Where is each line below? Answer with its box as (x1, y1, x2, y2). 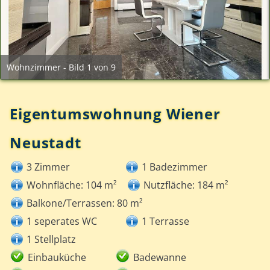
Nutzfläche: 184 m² (143, 178, 229, 192)
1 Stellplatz (27, 233, 77, 246)
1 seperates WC (27, 215, 98, 228)
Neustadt (10, 133, 81, 153)
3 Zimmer (27, 160, 71, 174)
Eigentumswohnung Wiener (10, 104, 221, 124)
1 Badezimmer (142, 160, 208, 174)
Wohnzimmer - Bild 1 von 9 (7, 61, 116, 74)
